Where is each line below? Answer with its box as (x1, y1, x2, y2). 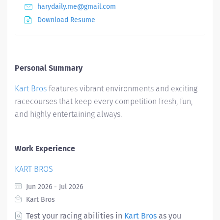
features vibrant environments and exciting (47, 84, 197, 93)
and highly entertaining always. (15, 110, 122, 119)
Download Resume (37, 16, 95, 24)
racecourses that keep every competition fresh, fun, (15, 97, 192, 106)
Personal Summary (15, 63, 82, 73)
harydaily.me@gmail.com (37, 2, 116, 11)
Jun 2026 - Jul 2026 (24, 183, 83, 191)
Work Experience (15, 144, 75, 153)
